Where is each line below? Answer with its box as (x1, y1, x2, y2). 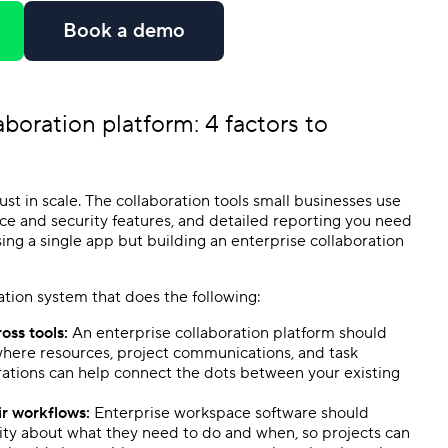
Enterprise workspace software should (94, 402, 369, 423)
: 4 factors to (194, 109, 328, 140)
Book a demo (63, 18, 186, 44)
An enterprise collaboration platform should (68, 322, 387, 343)
